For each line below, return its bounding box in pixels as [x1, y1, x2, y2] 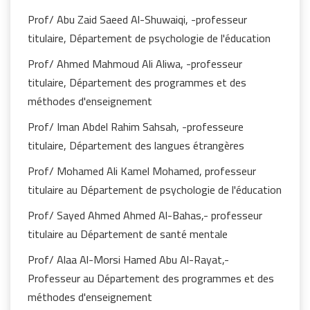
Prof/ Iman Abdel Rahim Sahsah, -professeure [28, 116, 244, 137]
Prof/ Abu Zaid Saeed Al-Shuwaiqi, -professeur [28, 9, 247, 30]
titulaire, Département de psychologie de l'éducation [28, 28, 271, 48]
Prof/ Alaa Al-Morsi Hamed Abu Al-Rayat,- [28, 249, 229, 270]
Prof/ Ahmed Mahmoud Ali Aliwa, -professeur [28, 53, 242, 74]
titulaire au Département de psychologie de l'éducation [28, 179, 282, 200]
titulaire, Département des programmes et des [28, 72, 246, 93]
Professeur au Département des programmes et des [28, 268, 274, 289]
